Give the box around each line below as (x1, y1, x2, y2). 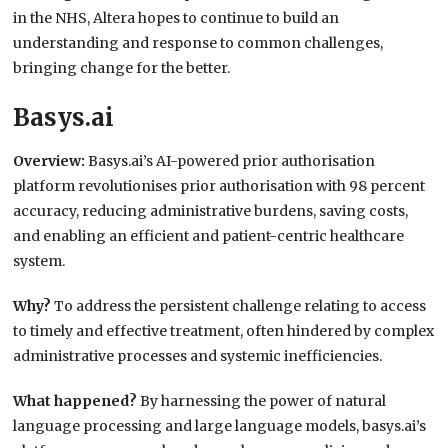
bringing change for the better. (13, 59, 231, 78)
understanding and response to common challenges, (13, 34, 384, 53)
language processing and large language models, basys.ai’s (13, 417, 427, 436)
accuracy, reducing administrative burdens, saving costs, (13, 202, 409, 221)
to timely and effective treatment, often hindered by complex (13, 322, 435, 341)
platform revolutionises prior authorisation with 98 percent (13, 177, 426, 196)
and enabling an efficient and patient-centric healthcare (13, 227, 405, 246)
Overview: (13, 152, 89, 171)
